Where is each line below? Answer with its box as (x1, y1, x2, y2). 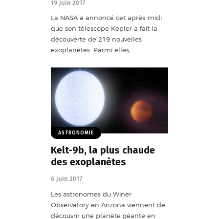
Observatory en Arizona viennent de (51, 200, 165, 209)
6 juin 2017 (51, 175, 83, 183)
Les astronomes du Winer (51, 190, 131, 198)
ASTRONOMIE (58, 130, 94, 136)
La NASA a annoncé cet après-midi (51, 14, 162, 22)
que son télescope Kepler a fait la (51, 24, 157, 33)
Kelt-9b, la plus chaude (51, 144, 155, 156)
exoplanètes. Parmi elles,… (51, 46, 134, 54)
